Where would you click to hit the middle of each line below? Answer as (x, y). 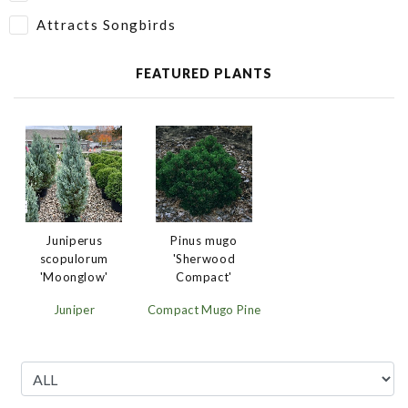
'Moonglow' (74, 277)
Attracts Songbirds (106, 25)
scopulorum (74, 259)
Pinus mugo (204, 241)
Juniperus (74, 240)
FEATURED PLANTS (204, 73)
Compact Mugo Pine (204, 310)
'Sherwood (204, 259)
